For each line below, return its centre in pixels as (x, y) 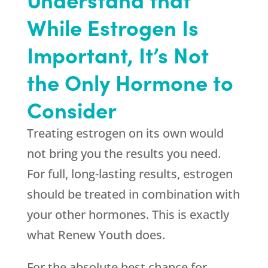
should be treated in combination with (133, 194)
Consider (71, 109)
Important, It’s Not (118, 54)
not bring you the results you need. (124, 154)
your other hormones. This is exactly (128, 215)
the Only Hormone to (130, 82)
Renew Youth (95, 235)
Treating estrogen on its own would (125, 133)
